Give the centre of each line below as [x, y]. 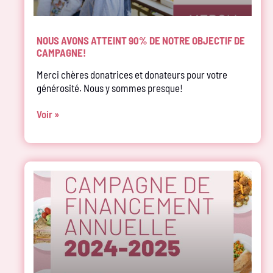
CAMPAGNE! [61, 52]
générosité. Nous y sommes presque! [112, 87]
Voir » [48, 114]
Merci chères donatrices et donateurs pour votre [132, 74]
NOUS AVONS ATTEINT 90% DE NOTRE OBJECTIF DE [141, 40]
